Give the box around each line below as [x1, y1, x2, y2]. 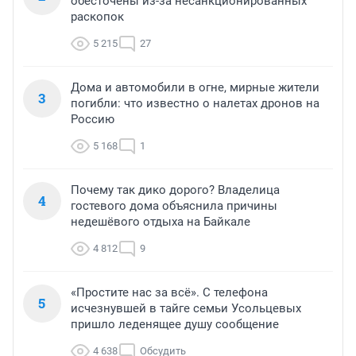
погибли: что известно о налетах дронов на [71, 96, 319, 111]
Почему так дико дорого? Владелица [71, 183, 280, 198]
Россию [71, 112, 114, 127]
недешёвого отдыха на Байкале [71, 215, 250, 230]
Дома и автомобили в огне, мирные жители [71, 80, 319, 95]
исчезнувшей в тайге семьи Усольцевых [71, 301, 301, 316]
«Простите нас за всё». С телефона [71, 285, 268, 300]
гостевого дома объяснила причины [71, 199, 277, 214]
